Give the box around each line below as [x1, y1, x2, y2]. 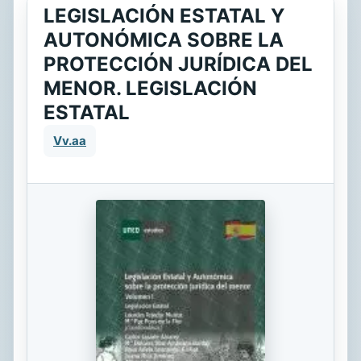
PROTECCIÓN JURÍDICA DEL [44, 52, 313, 76]
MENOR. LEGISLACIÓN [44, 77, 257, 100]
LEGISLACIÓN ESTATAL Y [44, 4, 284, 27]
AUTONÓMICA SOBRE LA [44, 28, 284, 52]
